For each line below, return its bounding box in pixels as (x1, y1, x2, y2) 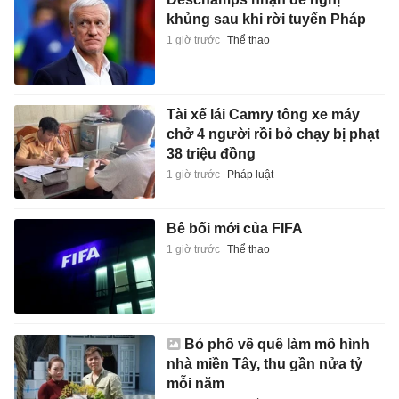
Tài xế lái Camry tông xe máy (166, 106, 360, 122)
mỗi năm (166, 375, 224, 391)
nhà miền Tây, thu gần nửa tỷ (166, 355, 362, 371)
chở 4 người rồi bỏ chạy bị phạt (166, 126, 379, 142)
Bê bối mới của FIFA (166, 221, 303, 237)
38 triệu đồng (166, 145, 256, 161)
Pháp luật (226, 167, 273, 181)
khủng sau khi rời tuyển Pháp (166, 12, 366, 28)
